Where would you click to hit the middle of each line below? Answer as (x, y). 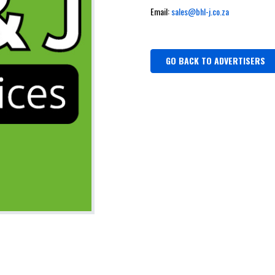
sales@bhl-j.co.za (200, 11)
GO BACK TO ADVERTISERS (216, 61)
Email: (161, 11)
